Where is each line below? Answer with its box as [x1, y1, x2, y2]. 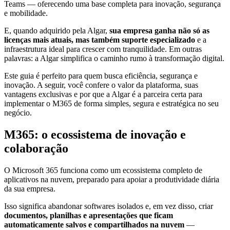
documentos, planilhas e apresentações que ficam [4, 210, 173, 220]
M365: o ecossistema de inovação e [4, 128, 186, 142]
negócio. [4, 108, 32, 118]
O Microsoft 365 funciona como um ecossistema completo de [4, 165, 202, 175]
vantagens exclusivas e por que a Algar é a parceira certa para [4, 90, 202, 99]
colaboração [4, 142, 68, 156]
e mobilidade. [4, 9, 48, 18]
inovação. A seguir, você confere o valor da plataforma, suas [4, 81, 198, 90]
